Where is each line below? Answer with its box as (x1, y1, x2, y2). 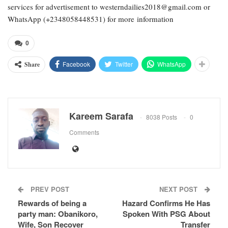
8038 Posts (146, 112, 177, 121)
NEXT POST (159, 184, 199, 194)
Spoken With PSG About (123, 208, 210, 219)
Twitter (115, 59, 133, 68)
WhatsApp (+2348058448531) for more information (8, 13, 174, 24)
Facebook (63, 59, 90, 68)
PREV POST (28, 184, 69, 194)
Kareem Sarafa (69, 109, 133, 123)
